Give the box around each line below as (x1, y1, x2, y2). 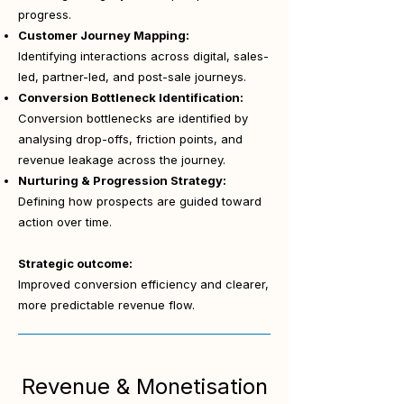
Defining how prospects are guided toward (18, 194, 262, 208)
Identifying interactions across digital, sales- (18, 49, 269, 63)
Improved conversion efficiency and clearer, (18, 277, 269, 291)
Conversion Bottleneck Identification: (18, 90, 243, 105)
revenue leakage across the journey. (18, 152, 225, 167)
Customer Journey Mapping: (18, 28, 189, 42)
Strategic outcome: (18, 256, 133, 271)
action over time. (18, 215, 112, 229)
